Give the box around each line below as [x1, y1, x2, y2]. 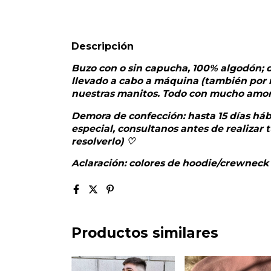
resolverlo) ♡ [71, 135, 135, 147]
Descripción [71, 41, 134, 53]
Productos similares [71, 224, 218, 242]
